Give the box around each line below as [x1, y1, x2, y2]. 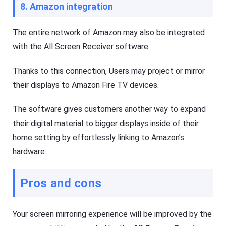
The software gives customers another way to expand [13, 104, 206, 114]
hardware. [13, 146, 47, 156]
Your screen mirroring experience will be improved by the [13, 209, 212, 219]
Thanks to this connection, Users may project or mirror [13, 66, 205, 76]
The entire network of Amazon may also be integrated [13, 27, 205, 37]
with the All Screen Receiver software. [13, 41, 150, 51]
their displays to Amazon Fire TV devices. [13, 80, 159, 90]
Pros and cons [20, 176, 102, 190]
